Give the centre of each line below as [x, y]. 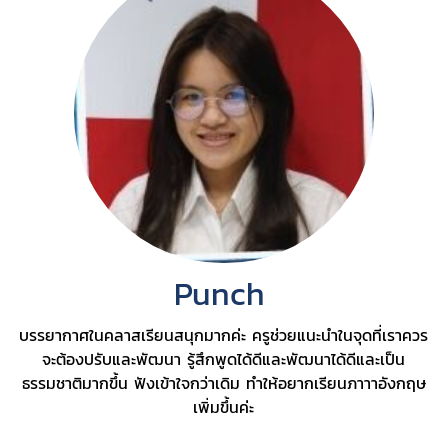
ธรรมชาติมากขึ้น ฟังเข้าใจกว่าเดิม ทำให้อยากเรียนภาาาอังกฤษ [223, 382]
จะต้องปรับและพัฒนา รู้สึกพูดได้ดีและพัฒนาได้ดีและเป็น [224, 358]
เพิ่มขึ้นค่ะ [224, 406]
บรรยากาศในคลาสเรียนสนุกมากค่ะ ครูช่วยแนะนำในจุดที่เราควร [224, 334]
